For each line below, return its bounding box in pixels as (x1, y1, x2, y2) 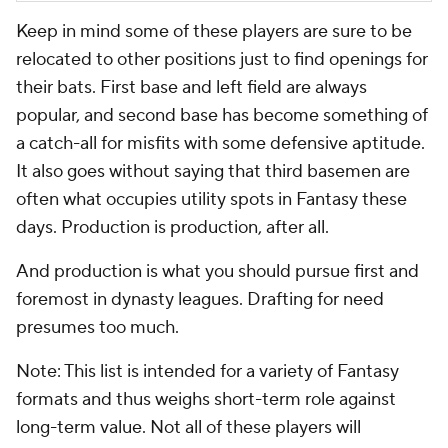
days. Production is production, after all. (16, 216, 329, 239)
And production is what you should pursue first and (16, 260, 419, 283)
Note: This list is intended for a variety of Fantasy (16, 360, 399, 383)
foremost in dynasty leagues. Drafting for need (16, 288, 384, 311)
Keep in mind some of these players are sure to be (16, 20, 412, 43)
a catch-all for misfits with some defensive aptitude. (16, 132, 425, 155)
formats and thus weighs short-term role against (16, 388, 396, 411)
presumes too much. (16, 316, 179, 339)
